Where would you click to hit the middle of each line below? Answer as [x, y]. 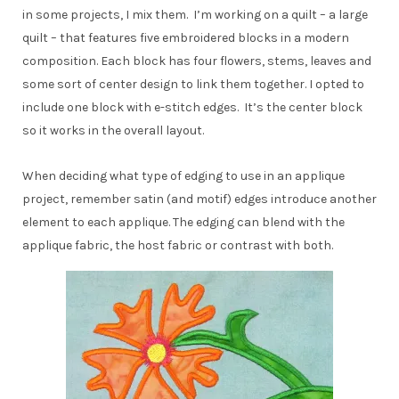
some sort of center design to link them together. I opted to [193, 84]
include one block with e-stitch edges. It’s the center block [192, 107]
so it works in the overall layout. [113, 130]
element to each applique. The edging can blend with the [183, 222]
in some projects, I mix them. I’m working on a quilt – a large [195, 14]
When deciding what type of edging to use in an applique [183, 175]
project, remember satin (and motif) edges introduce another [199, 199]
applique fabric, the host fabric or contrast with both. [179, 245]
